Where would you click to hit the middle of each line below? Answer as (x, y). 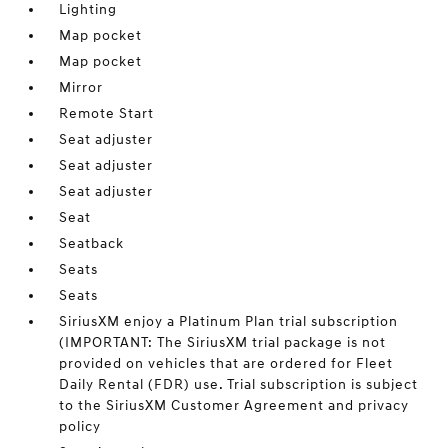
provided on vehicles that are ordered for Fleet (226, 364)
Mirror (81, 88)
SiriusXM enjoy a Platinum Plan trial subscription (229, 322)
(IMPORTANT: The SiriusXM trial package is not (223, 343)
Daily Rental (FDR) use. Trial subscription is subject (239, 385)
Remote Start (107, 114)
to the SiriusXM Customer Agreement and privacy (234, 406)
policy (80, 427)
